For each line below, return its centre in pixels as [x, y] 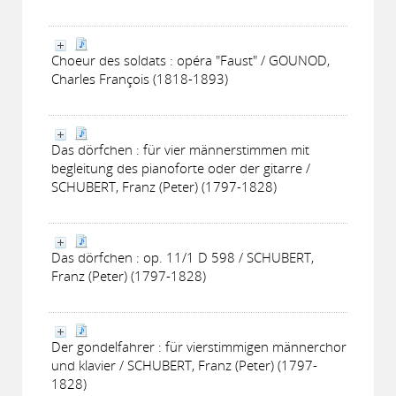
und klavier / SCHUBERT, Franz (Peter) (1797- [184, 365]
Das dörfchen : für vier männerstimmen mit [180, 149]
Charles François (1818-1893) [140, 79]
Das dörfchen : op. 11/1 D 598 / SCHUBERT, [183, 257]
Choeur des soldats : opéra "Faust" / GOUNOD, [190, 60]
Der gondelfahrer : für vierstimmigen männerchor [199, 346]
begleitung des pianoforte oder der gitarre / [181, 168]
